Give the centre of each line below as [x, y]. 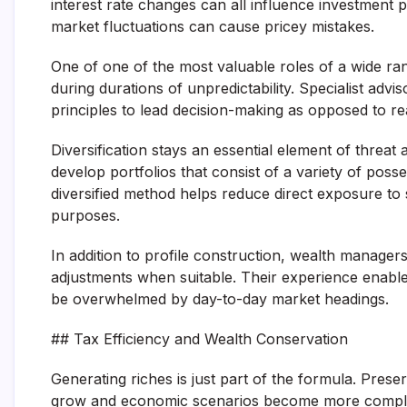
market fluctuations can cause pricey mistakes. [213, 26]
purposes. [85, 215]
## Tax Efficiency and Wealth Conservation [199, 339]
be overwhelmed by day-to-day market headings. [220, 299]
